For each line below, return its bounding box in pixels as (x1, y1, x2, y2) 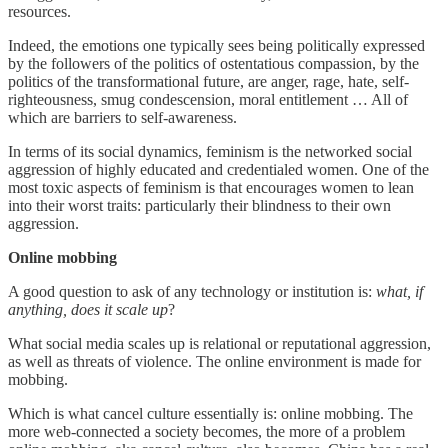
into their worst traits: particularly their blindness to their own (8, 196, 391, 214)
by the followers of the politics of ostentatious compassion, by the (8, 54, 419, 72)
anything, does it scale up (8, 300, 168, 318)
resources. (8, 2, 71, 20)
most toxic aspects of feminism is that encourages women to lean (8, 178, 414, 196)
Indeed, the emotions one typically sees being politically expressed (8, 36, 425, 54)
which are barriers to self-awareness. (8, 108, 237, 126)
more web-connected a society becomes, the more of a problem (8, 422, 405, 440)
